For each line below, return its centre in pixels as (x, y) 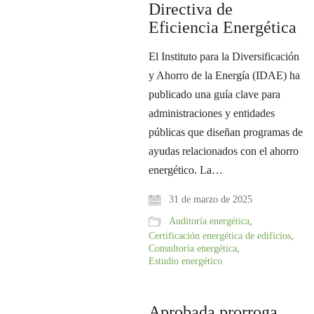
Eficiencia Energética (223, 27)
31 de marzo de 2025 (210, 199)
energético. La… (186, 170)
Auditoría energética (210, 221)
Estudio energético (186, 261)
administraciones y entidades (212, 113)
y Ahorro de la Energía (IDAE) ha (225, 75)
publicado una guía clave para (215, 94)
